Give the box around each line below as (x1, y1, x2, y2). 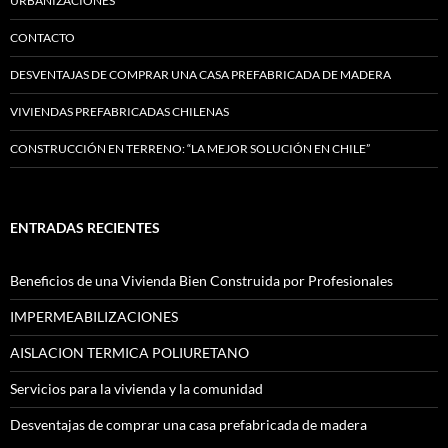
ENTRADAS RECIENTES (10, 219, 160, 236)
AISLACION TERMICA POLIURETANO (10, 344, 249, 361)
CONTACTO (10, 30, 75, 45)
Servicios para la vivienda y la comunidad (10, 380, 263, 397)
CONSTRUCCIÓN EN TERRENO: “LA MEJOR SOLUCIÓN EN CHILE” (10, 141, 370, 156)
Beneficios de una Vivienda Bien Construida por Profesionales (10, 272, 393, 289)
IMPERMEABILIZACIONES (10, 308, 178, 325)
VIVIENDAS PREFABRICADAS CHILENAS (10, 104, 229, 119)
